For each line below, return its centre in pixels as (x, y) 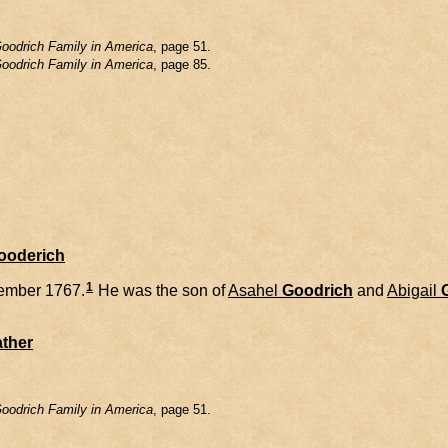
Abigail (412, 290)
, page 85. (182, 65)
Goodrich (317, 290)
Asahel (253, 290)
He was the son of (161, 290)
